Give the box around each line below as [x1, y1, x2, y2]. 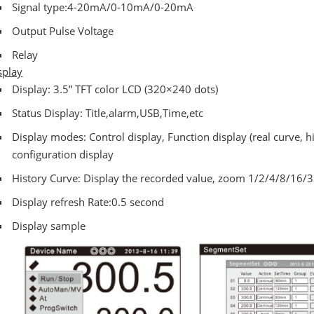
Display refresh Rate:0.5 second [11, 194, 164, 209]
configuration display [11, 146, 114, 161]
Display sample [11, 218, 86, 233]
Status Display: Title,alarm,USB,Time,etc [11, 105, 203, 120]
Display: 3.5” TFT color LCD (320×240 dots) [11, 81, 218, 96]
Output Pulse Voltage [11, 23, 114, 38]
